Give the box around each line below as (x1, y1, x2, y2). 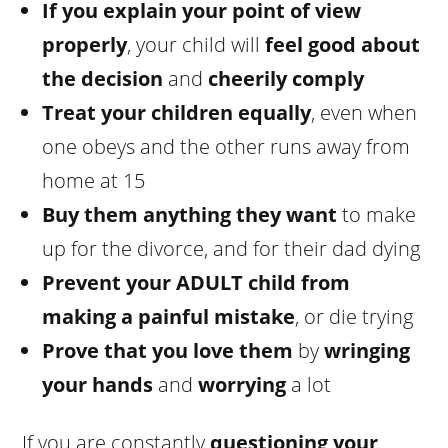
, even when (311, 98, 418, 126)
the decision (42, 64, 164, 92)
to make (337, 200, 417, 228)
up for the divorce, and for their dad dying (42, 234, 421, 262)
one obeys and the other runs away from (42, 132, 411, 160)
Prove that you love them (42, 336, 294, 364)
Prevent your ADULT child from (42, 268, 351, 296)
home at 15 (42, 166, 146, 194)
